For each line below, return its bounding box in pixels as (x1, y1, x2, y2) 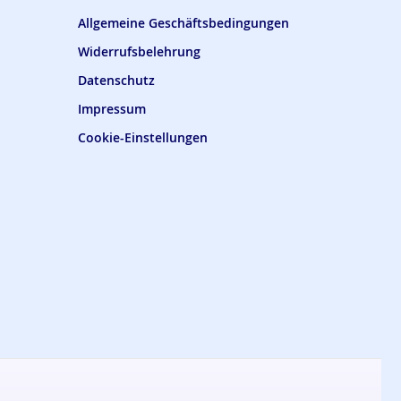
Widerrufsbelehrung (78, 43, 201, 61)
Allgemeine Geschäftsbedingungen (78, 14, 290, 32)
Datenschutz (78, 72, 156, 90)
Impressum (78, 100, 147, 118)
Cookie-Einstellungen (78, 129, 209, 147)
